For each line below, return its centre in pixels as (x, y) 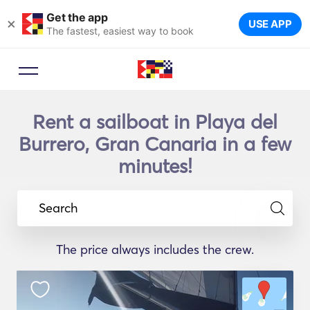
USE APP (270, 24)
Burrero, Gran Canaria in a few (155, 144)
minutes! (155, 166)
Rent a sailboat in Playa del (155, 122)
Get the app (77, 17)
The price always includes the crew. (155, 249)
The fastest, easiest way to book (120, 30)
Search (58, 208)
